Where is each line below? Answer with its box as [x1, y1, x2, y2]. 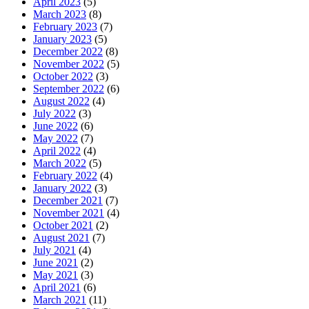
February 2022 [33, 170, 97, 182]
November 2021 [33, 207, 104, 219]
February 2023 [33, 21, 97, 33]
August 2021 [33, 232, 90, 244]
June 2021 [33, 257, 78, 269]
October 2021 [33, 219, 93, 232]
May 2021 [33, 269, 78, 281]
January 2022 [33, 182, 92, 195]
